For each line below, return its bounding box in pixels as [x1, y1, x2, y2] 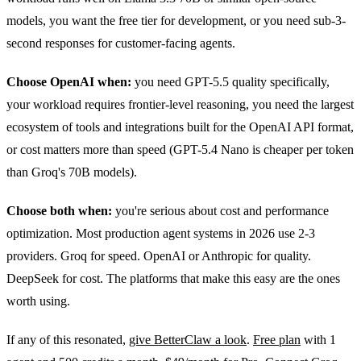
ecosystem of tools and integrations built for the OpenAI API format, [6, 120, 354, 135]
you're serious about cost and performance [112, 204, 329, 218]
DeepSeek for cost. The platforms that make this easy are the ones [6, 272, 340, 286]
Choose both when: [6, 204, 112, 218]
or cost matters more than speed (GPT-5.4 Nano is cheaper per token [6, 143, 354, 157]
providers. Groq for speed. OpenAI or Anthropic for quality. [6, 249, 311, 263]
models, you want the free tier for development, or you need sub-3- [6, 14, 346, 28]
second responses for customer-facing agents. [6, 36, 235, 51]
